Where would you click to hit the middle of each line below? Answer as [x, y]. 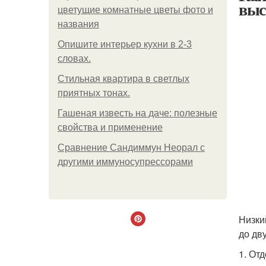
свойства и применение [110, 127]
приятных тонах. [94, 93]
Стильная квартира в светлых [123, 79]
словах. [74, 58]
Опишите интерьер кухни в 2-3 [125, 44]
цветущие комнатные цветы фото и [135, 10]
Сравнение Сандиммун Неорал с [131, 148]
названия [78, 24]
